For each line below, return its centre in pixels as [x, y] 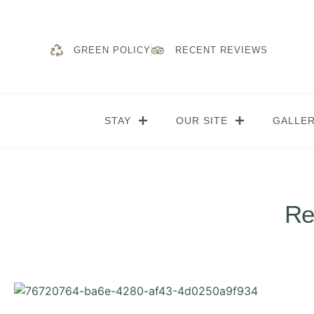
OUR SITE [202, 121]
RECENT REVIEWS [221, 50]
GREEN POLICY [112, 50]
